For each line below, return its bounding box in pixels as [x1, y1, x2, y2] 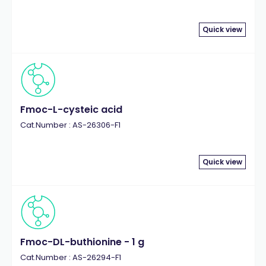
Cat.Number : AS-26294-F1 [20, 252, 121, 263]
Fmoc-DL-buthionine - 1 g [20, 235, 144, 249]
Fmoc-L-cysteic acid [20, 103, 122, 116]
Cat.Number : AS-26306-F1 [20, 119, 121, 131]
